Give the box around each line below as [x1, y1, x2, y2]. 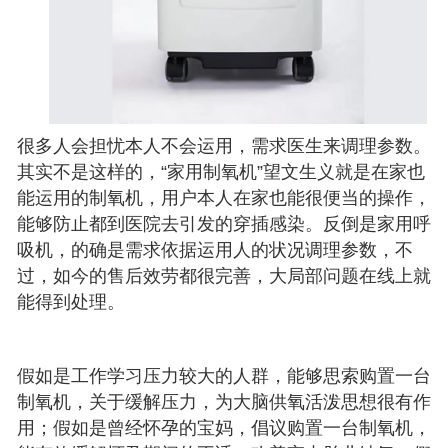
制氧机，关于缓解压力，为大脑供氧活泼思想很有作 [17, 392, 431, 413]
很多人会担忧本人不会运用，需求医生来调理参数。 [17, 136, 431, 157]
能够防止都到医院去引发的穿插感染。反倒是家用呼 [17, 214, 431, 235]
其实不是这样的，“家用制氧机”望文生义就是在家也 [17, 162, 425, 183]
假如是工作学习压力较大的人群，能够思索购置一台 [17, 366, 431, 387]
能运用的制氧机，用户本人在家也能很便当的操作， [17, 188, 431, 209]
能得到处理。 [17, 292, 125, 313]
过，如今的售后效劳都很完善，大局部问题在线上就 [17, 266, 431, 287]
